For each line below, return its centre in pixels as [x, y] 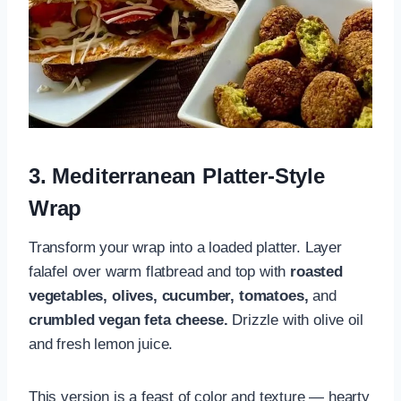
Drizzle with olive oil [295, 320]
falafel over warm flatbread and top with [160, 271]
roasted [316, 271]
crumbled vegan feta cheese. [128, 320]
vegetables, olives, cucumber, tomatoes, [169, 295]
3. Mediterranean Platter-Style [177, 175]
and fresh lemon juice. [101, 344]
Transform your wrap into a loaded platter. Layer [185, 247]
